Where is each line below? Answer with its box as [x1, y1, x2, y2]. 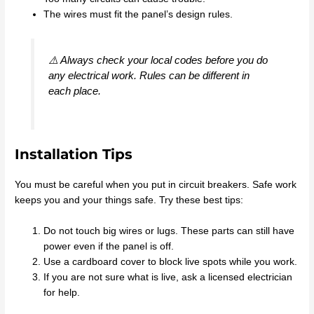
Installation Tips [15, 146, 133, 163]
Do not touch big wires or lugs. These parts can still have [43, 226, 295, 237]
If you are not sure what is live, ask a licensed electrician [43, 272, 293, 283]
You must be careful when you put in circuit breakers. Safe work [15, 179, 297, 191]
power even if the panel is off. [43, 241, 175, 252]
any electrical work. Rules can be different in [48, 69, 250, 81]
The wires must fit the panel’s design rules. [43, 9, 233, 20]
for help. [43, 287, 81, 299]
